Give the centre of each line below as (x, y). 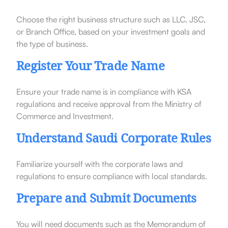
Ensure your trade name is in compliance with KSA (104, 91)
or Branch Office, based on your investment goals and (110, 31)
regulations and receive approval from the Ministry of (109, 104)
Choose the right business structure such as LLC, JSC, (111, 19)
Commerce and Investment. (65, 116)
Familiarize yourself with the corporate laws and (99, 164)
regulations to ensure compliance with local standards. (111, 176)
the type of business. (52, 44)
